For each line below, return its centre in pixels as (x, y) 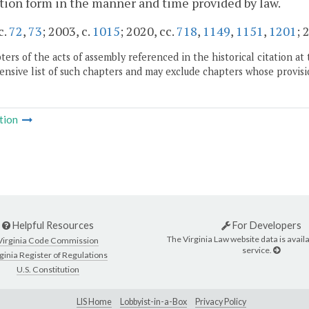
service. (258, 250)
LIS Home (94, 301)
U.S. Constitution (48, 270)
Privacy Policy (221, 301)
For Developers (266, 226)
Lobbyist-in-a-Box (153, 301)
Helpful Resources (52, 226)
